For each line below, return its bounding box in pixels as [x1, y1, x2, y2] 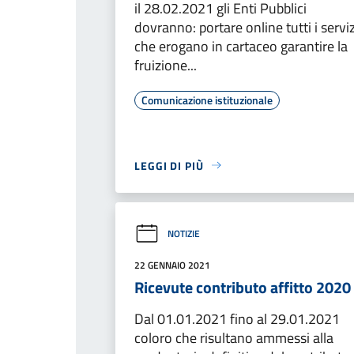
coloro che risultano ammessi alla [134, 326, 333, 348]
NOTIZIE [168, 226, 200, 242]
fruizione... [134, 54, 197, 76]
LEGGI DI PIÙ [134, 156, 204, 174]
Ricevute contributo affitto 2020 [134, 274, 351, 299]
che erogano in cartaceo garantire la [134, 35, 348, 57]
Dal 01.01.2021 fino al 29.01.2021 [134, 307, 340, 330]
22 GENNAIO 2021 [134, 257, 210, 273]
